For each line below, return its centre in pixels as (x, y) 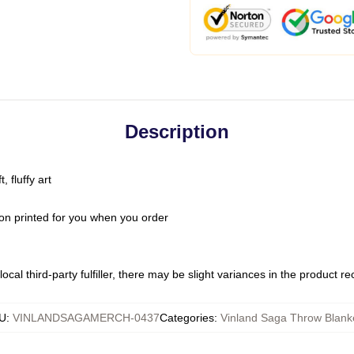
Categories (186, 318)
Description (177, 132)
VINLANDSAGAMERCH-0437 (86, 318)
